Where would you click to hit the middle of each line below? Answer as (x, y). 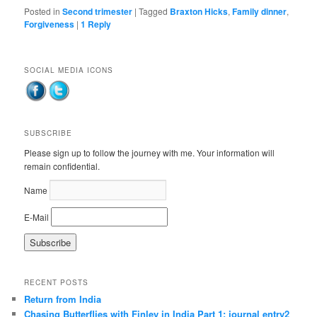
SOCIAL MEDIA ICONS (69, 70)
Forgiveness (50, 24)
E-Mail (37, 217)
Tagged (154, 11)
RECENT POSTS (57, 283)
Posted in (42, 11)
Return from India (63, 299)
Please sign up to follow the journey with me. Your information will (150, 153)
